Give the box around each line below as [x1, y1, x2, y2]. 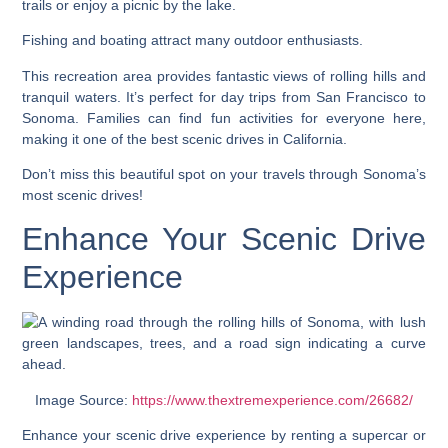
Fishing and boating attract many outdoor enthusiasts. [22, 32, 364, 49]
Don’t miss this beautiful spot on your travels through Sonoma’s [22, 165, 426, 182]
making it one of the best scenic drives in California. [22, 130, 348, 147]
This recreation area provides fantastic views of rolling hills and [22, 67, 426, 84]
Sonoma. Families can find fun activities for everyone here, [22, 109, 426, 126]
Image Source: [35, 391, 132, 408]
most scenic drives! [22, 186, 144, 203]
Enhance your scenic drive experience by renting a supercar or [22, 427, 426, 444]
